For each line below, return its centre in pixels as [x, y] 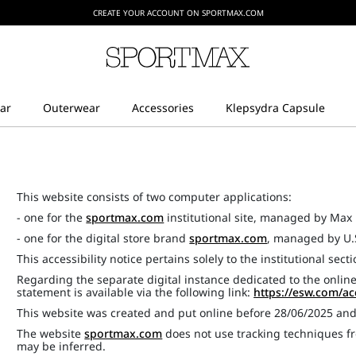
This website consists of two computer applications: [155, 197]
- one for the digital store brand [103, 238]
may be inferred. [62, 346]
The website [51, 333]
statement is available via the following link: [135, 292]
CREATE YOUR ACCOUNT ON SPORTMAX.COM [178, 13]
